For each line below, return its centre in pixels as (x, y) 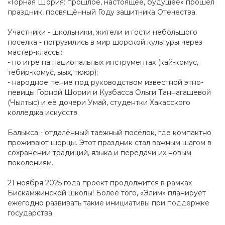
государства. (33, 213)
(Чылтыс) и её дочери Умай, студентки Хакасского (99, 103)
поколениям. (32, 163)
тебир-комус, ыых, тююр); (55, 73)
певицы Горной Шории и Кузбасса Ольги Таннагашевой (109, 93)
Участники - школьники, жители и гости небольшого (102, 32)
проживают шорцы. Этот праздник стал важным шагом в (109, 143)
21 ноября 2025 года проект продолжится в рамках (100, 183)
